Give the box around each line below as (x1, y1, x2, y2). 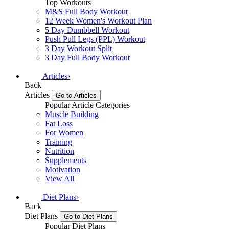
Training (45, 137, 72, 146)
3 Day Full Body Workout (45, 53, 130, 62)
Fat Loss (45, 119, 73, 128)
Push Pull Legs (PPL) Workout (45, 34, 145, 43)
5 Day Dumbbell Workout (45, 25, 129, 34)
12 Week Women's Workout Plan (45, 16, 152, 25)
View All (45, 174, 74, 183)
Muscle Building (45, 109, 99, 119)
